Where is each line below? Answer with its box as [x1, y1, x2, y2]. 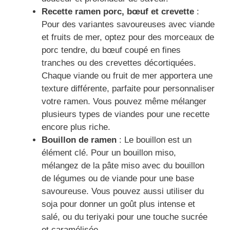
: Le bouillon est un [117, 135, 191, 145]
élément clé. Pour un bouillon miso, [42, 147, 176, 158]
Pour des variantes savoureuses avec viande [42, 19, 215, 29]
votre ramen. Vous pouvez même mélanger [42, 96, 206, 106]
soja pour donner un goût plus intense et [42, 199, 195, 209]
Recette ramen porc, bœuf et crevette [42, 6, 194, 16]
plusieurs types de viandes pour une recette [42, 109, 209, 119]
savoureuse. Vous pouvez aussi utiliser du [42, 186, 204, 196]
